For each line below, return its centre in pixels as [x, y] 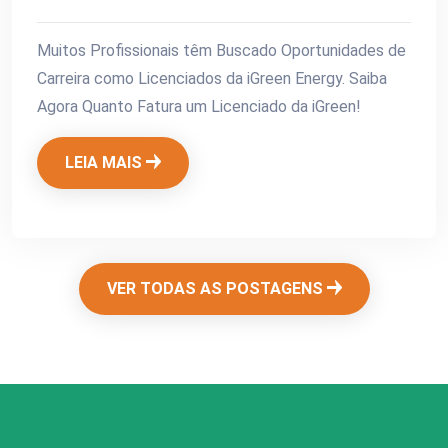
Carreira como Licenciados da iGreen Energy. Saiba [212, 79]
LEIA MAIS [105, 163]
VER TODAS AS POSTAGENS [216, 289]
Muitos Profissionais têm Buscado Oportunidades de [221, 51]
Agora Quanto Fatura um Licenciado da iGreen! [199, 107]
